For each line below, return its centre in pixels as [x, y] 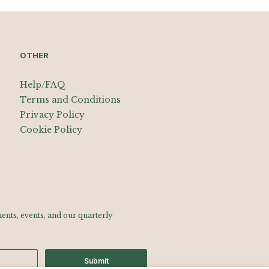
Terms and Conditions [70, 99]
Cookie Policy [51, 129]
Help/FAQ [43, 84]
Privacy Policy [52, 114]
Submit [96, 261]
